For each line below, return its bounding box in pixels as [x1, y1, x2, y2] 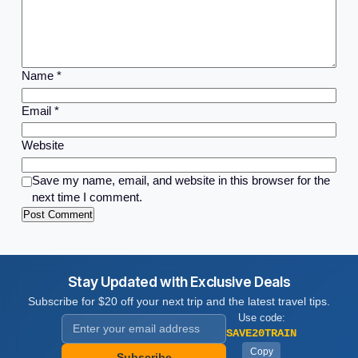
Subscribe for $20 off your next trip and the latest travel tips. [28, 294, 330, 308]
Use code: [237, 311, 285, 324]
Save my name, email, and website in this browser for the [31, 173, 330, 187]
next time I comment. [31, 190, 142, 204]
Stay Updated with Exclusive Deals [67, 272, 291, 290]
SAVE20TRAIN [226, 326, 297, 340]
